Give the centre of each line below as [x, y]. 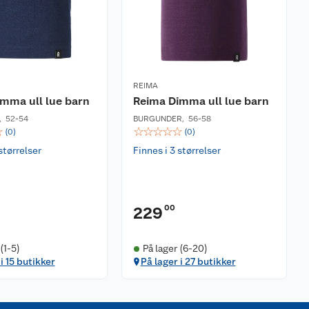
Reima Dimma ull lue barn [201, 101]
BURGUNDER [158, 119]
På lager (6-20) [175, 248]
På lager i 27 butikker [188, 261]
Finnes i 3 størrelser [177, 150]
